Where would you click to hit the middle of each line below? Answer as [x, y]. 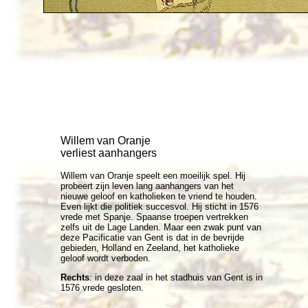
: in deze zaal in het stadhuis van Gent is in [176, 277]
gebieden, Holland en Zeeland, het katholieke [150, 248]
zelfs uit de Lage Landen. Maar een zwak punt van [161, 227]
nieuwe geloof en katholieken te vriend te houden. [159, 196]
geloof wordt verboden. [106, 258]
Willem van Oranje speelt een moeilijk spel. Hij [153, 176]
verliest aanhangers [109, 153]
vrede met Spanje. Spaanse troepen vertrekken [154, 217]
